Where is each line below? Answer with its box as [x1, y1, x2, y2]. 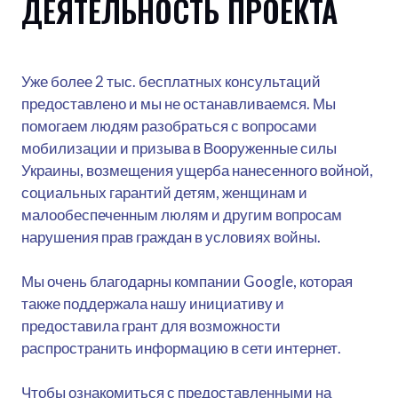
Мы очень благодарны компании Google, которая [21, 272, 353, 291]
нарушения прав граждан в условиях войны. [21, 227, 321, 247]
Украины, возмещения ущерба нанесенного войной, [21, 161, 373, 180]
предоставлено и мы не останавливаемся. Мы [21, 94, 336, 114]
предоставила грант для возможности [21, 316, 281, 336]
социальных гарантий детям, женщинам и [21, 183, 307, 203]
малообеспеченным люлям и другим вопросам [21, 205, 342, 225]
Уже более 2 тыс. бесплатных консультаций [21, 72, 321, 92]
